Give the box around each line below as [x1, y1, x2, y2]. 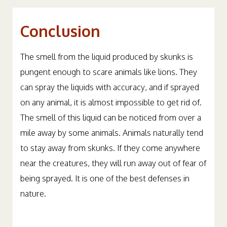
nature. [20, 188, 46, 199]
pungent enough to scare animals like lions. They [20, 66, 197, 77]
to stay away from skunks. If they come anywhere [20, 142, 200, 153]
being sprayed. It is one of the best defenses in [20, 173, 190, 183]
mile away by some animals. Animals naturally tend [20, 127, 203, 138]
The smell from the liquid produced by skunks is [20, 51, 193, 62]
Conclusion [20, 21, 100, 41]
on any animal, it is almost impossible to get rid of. [20, 97, 202, 107]
